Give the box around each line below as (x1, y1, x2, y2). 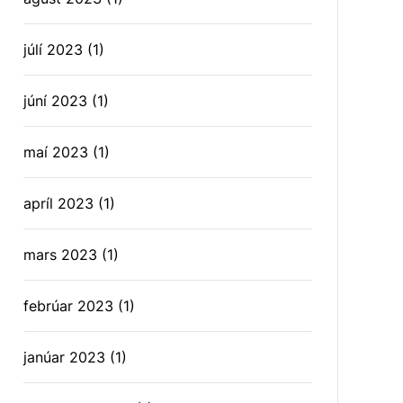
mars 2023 (23, 246, 98, 264)
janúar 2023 (23, 348, 106, 366)
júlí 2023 (23, 40, 84, 58)
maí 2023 (23, 143, 89, 161)
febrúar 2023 (23, 297, 114, 315)
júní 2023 (23, 92, 88, 110)
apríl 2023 (23, 194, 94, 212)
